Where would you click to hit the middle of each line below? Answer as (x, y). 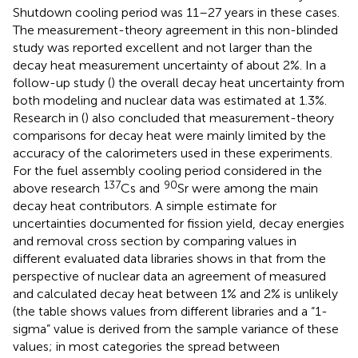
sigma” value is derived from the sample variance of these (176, 328)
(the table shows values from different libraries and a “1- (170, 311)
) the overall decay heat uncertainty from (228, 82)
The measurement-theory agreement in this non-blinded (175, 30)
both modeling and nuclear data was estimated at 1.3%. (170, 100)
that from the (288, 258)
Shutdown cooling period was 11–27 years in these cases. (176, 12)
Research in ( (49, 117)
